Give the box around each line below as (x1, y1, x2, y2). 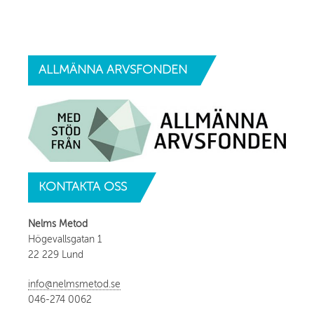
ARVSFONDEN (103, 62, 187, 76)
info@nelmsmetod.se (28, 279, 121, 290)
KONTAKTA (39, 179, 100, 194)
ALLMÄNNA (39, 62, 103, 76)
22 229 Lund (28, 250, 83, 261)
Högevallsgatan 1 (28, 234, 102, 245)
